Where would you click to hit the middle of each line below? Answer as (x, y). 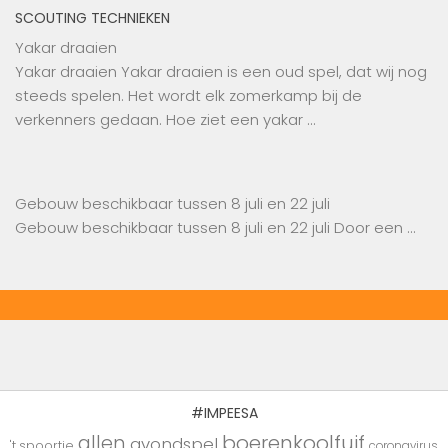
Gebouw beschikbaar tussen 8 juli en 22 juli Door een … (215, 228)
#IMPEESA (224, 413)
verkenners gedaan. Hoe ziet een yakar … (165, 120)
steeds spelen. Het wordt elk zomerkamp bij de (188, 96)
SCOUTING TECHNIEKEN (92, 18)
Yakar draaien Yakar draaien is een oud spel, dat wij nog (221, 72)
